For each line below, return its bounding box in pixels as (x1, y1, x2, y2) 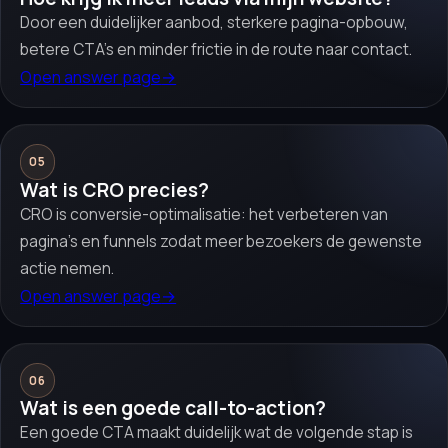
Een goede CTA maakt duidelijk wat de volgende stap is (20, 422, 414, 444)
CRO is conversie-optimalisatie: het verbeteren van (20, 203, 389, 225)
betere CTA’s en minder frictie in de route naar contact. (20, 38, 413, 60)
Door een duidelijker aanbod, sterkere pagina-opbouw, (20, 11, 409, 33)
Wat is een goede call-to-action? (20, 395, 327, 422)
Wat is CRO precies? (20, 176, 210, 203)
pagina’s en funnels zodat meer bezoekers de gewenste (20, 230, 423, 252)
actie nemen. (20, 257, 115, 279)
